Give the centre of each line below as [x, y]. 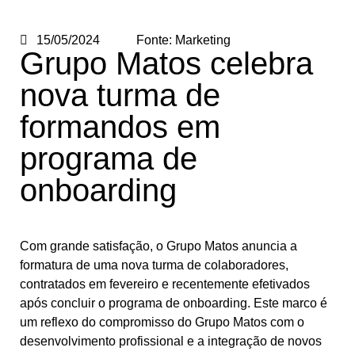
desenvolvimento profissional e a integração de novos [171, 341]
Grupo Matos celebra [166, 64]
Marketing [201, 40]
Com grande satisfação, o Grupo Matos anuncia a [158, 246]
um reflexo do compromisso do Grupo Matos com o [162, 322]
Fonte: [154, 40]
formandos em [120, 127]
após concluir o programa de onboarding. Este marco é [174, 303]
